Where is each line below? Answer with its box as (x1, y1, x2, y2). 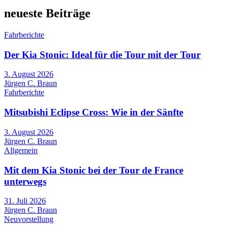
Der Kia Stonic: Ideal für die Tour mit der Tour (4, 49, 201, 60)
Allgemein (4, 146, 38, 155)
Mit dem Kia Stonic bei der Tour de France (4, 164, 183, 176)
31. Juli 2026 (4, 196, 46, 206)
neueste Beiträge (4, 7, 91, 20)
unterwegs (4, 176, 46, 187)
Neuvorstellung (4, 215, 53, 224)
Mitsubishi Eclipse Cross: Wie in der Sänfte (4, 107, 183, 118)
